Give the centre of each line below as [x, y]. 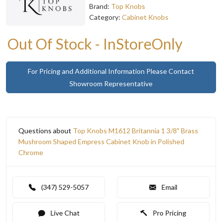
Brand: [100, 6]
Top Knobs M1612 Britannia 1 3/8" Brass [136, 130]
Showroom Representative [111, 83]
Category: [106, 17]
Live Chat [64, 213]
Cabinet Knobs [145, 17]
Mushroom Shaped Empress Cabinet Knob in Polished [101, 141]
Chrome [31, 152]
